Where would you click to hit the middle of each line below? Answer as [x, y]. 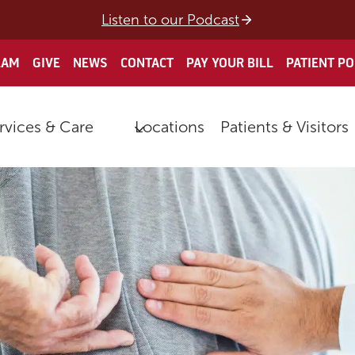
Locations [169, 127]
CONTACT [147, 63]
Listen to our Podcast [170, 20]
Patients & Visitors [284, 127]
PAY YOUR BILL [230, 63]
